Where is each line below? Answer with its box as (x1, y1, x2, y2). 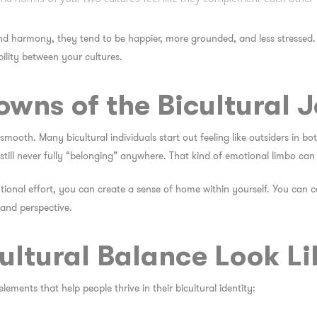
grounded (190, 32, 234, 45)
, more (159, 32, 191, 45)
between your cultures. (18, 50, 122, 63)
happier (127, 32, 160, 45)
